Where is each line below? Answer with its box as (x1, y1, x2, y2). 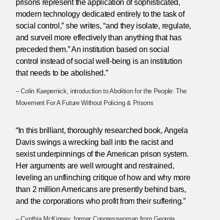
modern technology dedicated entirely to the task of (16, 9, 185, 18)
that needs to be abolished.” (16, 68, 108, 77)
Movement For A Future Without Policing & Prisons (16, 99, 154, 107)
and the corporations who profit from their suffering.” (16, 196, 186, 205)
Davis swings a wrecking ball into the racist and (16, 137, 173, 146)
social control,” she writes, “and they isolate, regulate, (16, 21, 191, 30)
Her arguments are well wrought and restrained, (16, 161, 174, 170)
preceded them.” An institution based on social (16, 45, 169, 54)
